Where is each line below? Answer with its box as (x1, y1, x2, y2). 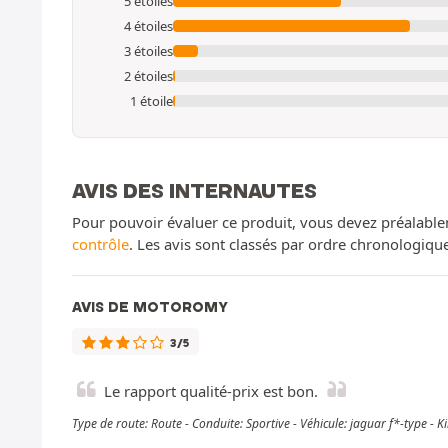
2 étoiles (124, 66, 173, 85)
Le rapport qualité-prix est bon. (104, 380, 318, 401)
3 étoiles (124, 41, 173, 60)
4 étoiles (124, 16, 173, 35)
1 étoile (130, 91, 173, 110)
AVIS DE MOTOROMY (72, 297, 228, 316)
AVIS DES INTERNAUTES (72, 177, 317, 203)
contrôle (72, 233, 129, 254)
